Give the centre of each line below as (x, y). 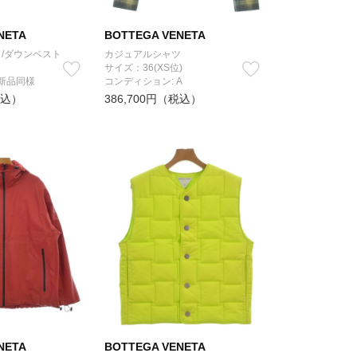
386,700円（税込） (153, 99)
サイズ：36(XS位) (143, 68)
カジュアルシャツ (143, 54)
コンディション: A (143, 81)
